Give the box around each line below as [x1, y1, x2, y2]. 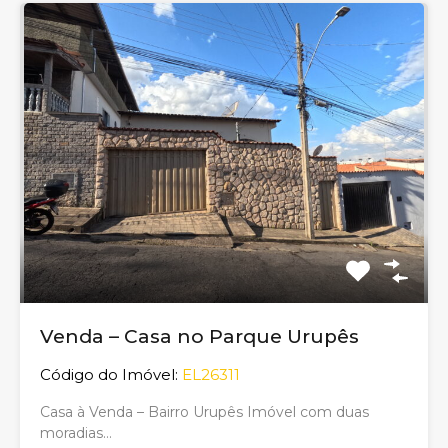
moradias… [40, 424, 112, 443]
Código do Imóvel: [40, 365, 178, 385]
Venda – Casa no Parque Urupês [40, 325, 359, 349]
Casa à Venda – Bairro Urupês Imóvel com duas [40, 403, 369, 422]
